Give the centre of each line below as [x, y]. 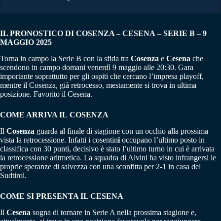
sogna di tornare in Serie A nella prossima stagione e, [113, 212]
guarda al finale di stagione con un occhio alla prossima [122, 131]
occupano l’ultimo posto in [162, 140]
